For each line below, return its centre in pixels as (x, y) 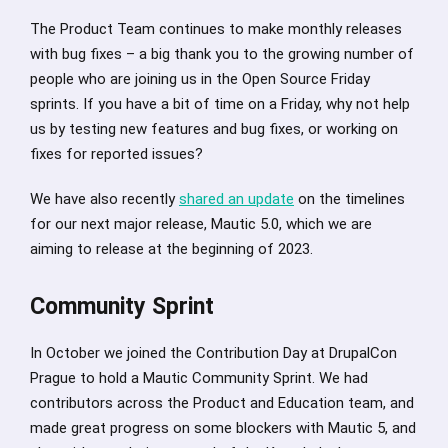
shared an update (236, 198)
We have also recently (104, 198)
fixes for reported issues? (116, 153)
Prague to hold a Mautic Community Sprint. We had (199, 377)
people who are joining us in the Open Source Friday (200, 78)
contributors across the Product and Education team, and (222, 402)
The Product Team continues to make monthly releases (216, 28)
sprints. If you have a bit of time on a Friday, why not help (220, 103)
